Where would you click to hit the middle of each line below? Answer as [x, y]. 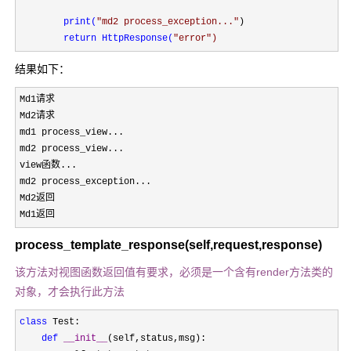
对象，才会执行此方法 [70, 292]
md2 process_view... [72, 149]
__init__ [85, 339]
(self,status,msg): [157, 339]
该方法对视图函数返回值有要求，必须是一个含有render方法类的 [174, 272]
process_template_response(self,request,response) [168, 245]
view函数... [48, 166]
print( [80, 22]
